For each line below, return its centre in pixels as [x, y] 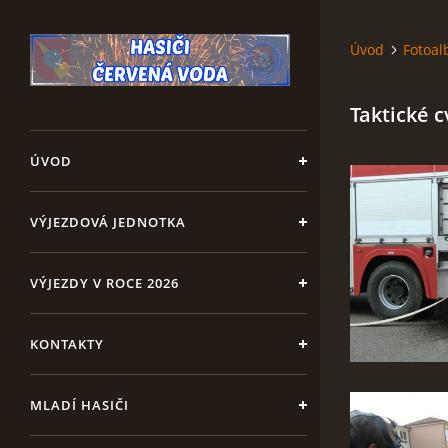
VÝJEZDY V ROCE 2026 [104, 283]
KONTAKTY [67, 344]
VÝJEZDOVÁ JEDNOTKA [108, 222]
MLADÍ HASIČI [79, 405]
